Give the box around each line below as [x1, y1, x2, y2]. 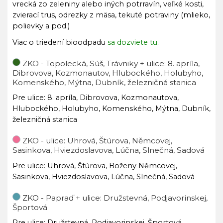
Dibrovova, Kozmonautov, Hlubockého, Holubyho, [12, 68, 203, 78]
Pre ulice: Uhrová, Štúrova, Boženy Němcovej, [12, 161, 177, 170]
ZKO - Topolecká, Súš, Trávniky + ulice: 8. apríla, [22, 58, 200, 68]
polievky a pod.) [12, 21, 70, 30]
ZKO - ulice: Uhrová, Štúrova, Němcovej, [22, 136, 172, 145]
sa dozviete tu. [108, 37, 159, 47]
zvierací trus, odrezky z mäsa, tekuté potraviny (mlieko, [12, 10, 210, 19]
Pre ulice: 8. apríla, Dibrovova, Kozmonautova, [12, 93, 179, 102]
